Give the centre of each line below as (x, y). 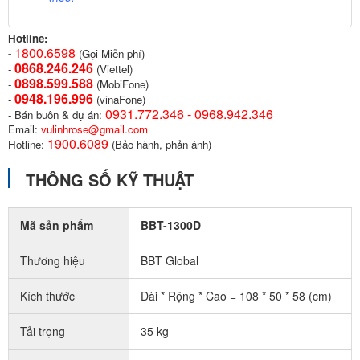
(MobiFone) (121, 84)
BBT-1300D (171, 225)
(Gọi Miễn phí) (112, 53)
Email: (25, 129)
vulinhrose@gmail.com (94, 129)
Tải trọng (41, 331)
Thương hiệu (51, 260)
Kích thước (46, 296)
